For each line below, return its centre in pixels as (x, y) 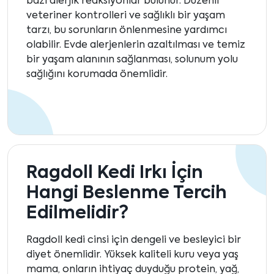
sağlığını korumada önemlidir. (97, 75)
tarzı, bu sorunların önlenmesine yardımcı (127, 31)
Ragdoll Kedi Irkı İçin (115, 173)
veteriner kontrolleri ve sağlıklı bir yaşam (126, 16)
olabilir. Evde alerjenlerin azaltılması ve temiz (136, 46)
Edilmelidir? (77, 214)
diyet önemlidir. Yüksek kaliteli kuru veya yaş (132, 255)
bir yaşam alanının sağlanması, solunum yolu (132, 60)
